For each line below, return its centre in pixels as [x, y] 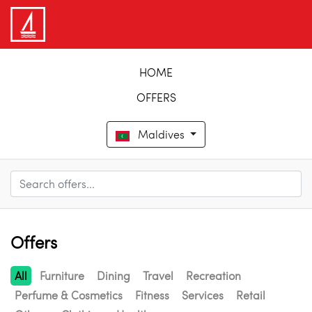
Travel [158, 276]
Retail [251, 295]
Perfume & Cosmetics [69, 295]
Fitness [152, 295]
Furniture [62, 276]
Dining [114, 276]
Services [203, 295]
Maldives [162, 134]
